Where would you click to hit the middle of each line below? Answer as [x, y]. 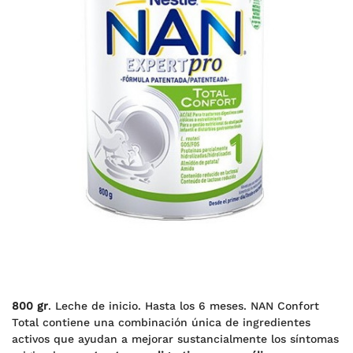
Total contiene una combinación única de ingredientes [161, 322]
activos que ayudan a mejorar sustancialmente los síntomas [175, 339]
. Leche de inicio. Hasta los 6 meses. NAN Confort [184, 306]
